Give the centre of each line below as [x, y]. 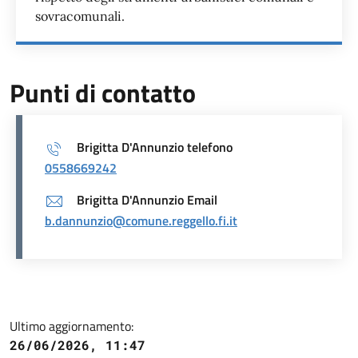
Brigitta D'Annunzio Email [147, 199]
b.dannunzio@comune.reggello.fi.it [141, 220]
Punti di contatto [103, 92]
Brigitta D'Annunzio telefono [155, 147]
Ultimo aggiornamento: [72, 326]
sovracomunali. [80, 16]
